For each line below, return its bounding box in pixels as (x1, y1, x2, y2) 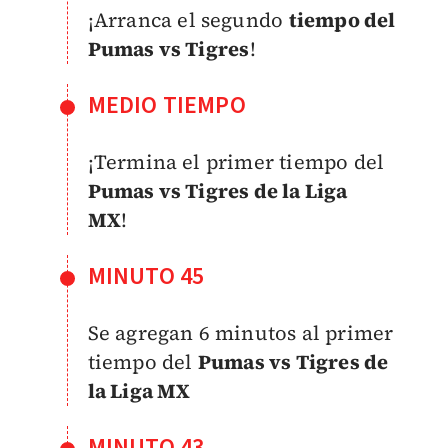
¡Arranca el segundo (87, 5, 289, 34)
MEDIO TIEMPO (87, 87, 246, 123)
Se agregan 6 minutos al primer (87, 318, 394, 347)
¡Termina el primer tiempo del (87, 147, 385, 176)
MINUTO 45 (87, 258, 205, 294)
